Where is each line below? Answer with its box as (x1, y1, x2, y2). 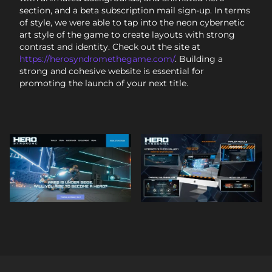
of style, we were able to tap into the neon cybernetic (19, 16, 245, 28)
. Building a (175, 53, 223, 64)
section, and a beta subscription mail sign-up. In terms (19, 4, 250, 16)
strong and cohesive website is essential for (19, 65, 204, 76)
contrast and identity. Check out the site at (19, 41, 200, 52)
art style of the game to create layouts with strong (19, 29, 235, 40)
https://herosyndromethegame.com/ (19, 53, 175, 64)
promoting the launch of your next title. (19, 77, 188, 89)
